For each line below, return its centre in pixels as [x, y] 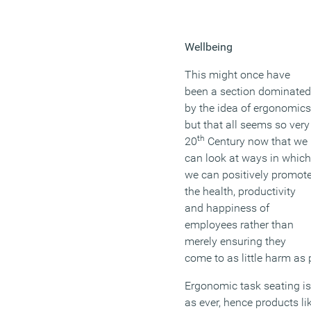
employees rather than [239, 225]
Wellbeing [209, 47]
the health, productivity [240, 192]
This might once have [237, 75]
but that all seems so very [247, 125]
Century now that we [256, 142]
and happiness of [227, 208]
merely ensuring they [235, 242]
